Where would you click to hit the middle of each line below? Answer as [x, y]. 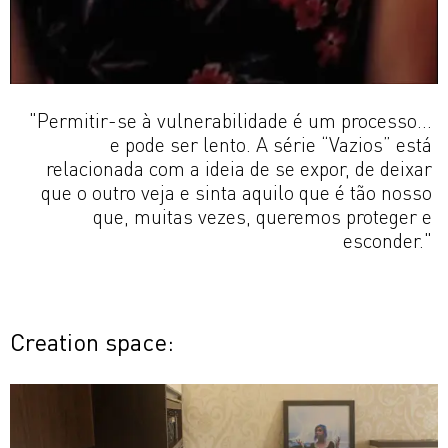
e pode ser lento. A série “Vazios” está [271, 144]
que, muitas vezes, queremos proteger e [262, 216]
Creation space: [92, 342]
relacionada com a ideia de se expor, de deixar [239, 168]
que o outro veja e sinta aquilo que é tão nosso [236, 192]
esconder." [387, 240]
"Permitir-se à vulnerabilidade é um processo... [230, 120]
